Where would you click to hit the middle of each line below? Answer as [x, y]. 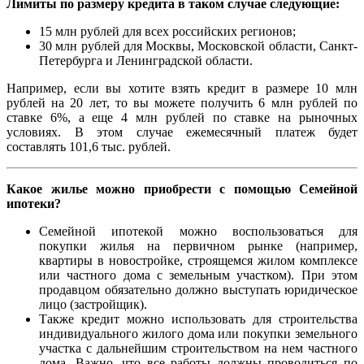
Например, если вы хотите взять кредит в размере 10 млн [182, 89]
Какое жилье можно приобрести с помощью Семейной [182, 189]
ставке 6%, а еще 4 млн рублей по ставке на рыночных [182, 118]
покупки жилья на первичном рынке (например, [198, 246]
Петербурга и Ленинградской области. [146, 61]
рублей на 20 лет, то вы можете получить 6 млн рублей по [182, 103]
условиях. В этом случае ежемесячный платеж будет [182, 132]
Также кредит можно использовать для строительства [198, 319]
